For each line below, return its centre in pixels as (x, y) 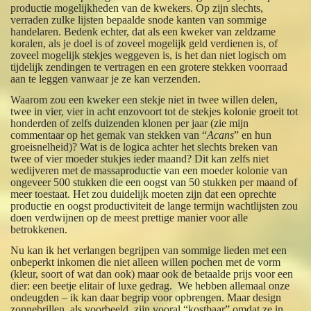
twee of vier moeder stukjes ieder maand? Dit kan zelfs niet (140, 159)
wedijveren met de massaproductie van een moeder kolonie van (149, 171)
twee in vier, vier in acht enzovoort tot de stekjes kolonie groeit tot (154, 112)
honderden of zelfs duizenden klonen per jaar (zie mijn (130, 124)
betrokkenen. (39, 230)
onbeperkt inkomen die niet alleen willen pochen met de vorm (146, 262)
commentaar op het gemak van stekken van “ (109, 135)
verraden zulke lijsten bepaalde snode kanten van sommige (139, 20)
